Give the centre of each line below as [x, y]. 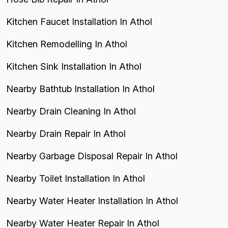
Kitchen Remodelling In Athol [67, 44]
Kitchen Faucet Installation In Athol [79, 22]
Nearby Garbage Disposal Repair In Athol [92, 156]
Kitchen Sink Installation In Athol [74, 66]
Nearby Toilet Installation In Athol [76, 178]
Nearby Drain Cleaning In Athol [71, 111]
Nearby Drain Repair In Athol [66, 134]
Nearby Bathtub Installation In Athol [80, 89]
